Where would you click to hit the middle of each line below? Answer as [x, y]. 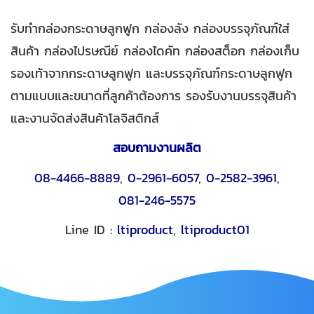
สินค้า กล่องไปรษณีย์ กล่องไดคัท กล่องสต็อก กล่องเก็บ [155, 50]
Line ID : [91, 230]
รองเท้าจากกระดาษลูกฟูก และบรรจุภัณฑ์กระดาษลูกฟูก [151, 73]
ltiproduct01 [215, 230]
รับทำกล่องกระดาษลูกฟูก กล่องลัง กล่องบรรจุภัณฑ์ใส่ [150, 28]
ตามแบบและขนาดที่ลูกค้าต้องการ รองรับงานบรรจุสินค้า [153, 95]
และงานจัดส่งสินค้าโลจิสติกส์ [85, 118]
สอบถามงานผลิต [157, 148]
